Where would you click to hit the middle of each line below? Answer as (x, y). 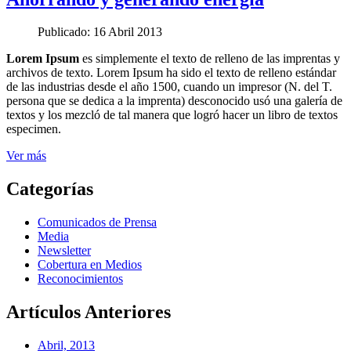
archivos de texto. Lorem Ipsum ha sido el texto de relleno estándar (171, 73)
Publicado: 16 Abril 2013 (100, 32)
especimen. (34, 129)
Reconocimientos (80, 279)
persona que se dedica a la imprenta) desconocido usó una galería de (174, 101)
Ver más (26, 156)
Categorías (50, 189)
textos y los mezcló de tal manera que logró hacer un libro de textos (172, 115)
